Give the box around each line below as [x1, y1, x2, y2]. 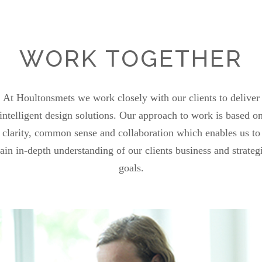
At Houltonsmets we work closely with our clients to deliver [2, 91, 260, 104]
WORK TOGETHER [19, 44, 243, 72]
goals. [118, 161, 144, 174]
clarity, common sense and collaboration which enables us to [2, 126, 260, 139]
